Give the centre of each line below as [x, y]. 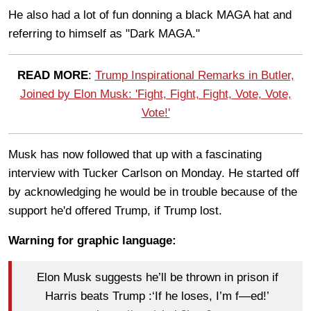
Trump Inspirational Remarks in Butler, [194, 75]
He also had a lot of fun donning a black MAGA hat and [150, 15]
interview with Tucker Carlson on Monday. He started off [154, 173]
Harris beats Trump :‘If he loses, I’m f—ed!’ [157, 296]
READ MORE [52, 75]
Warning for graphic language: [94, 240]
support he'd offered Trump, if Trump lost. [117, 210]
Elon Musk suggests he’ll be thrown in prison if [157, 278]
